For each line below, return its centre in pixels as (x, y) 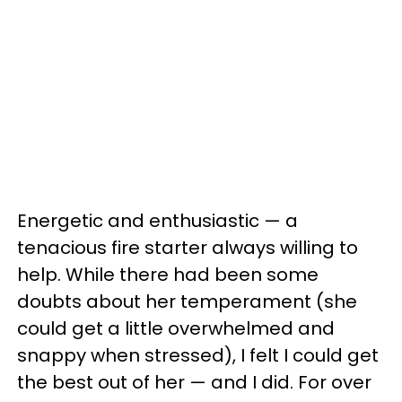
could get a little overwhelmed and (176, 328)
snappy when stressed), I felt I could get (198, 355)
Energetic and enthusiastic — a (157, 221)
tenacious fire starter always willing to (188, 248)
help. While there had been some (168, 275)
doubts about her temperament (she (187, 301)
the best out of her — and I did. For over (194, 382)
